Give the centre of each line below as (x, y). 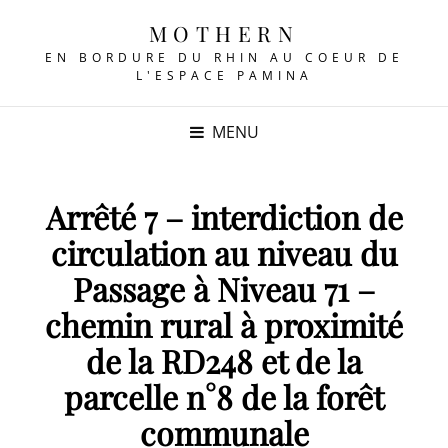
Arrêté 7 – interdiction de (224, 216)
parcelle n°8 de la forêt (224, 396)
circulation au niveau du (224, 252)
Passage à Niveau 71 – (224, 288)
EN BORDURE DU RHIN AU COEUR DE (224, 57)
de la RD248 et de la (224, 360)
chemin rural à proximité (224, 324)
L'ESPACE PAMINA (224, 75)
